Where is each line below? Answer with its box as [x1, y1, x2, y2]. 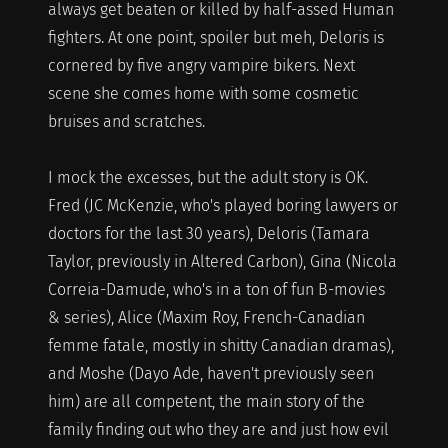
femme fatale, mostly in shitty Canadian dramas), [47, 335, 394, 355]
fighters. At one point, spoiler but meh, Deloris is [47, 27, 384, 47]
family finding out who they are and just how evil [47, 419, 389, 439]
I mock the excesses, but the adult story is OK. [47, 167, 368, 187]
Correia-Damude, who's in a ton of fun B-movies [47, 279, 385, 299]
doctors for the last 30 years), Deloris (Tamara [47, 223, 370, 243]
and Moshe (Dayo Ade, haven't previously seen [47, 363, 374, 383]
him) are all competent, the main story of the [47, 391, 365, 411]
